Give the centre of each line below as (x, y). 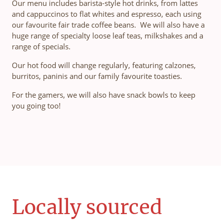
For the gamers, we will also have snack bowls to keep (104, 94)
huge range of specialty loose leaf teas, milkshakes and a (108, 35)
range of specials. (42, 46)
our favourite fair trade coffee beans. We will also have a (108, 24)
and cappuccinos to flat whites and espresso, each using (107, 14)
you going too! (37, 105)
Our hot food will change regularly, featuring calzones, (104, 65)
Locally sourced (87, 207)
